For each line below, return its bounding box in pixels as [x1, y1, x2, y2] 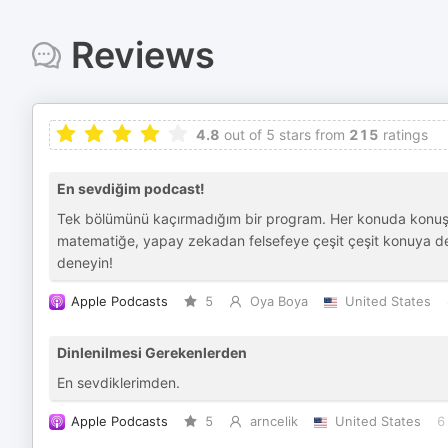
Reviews [70, 33, 215, 77]
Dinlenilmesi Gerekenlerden [57, 344, 247, 361]
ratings [379, 126, 428, 143]
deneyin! [57, 254, 113, 271]
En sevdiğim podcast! [57, 180, 205, 197]
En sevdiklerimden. [57, 374, 180, 391]
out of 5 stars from [220, 126, 345, 143]
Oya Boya [249, 294, 308, 309]
